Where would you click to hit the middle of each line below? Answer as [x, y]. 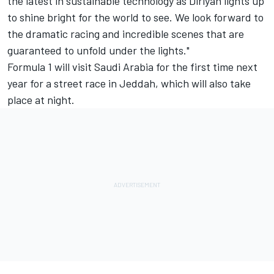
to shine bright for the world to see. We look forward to [135, 17]
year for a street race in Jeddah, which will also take [129, 83]
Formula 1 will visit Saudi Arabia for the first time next [132, 66]
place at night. [43, 99]
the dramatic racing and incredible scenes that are [126, 33]
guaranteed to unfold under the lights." [100, 50]
